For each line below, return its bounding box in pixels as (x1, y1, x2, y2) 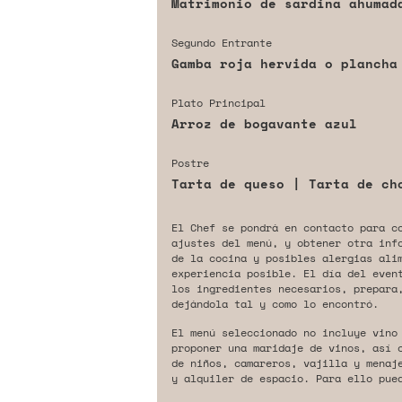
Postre (170, 155, 209, 171)
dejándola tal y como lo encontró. (170, 296, 379, 312)
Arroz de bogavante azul (170, 114, 357, 134)
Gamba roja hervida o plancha (170, 54, 398, 74)
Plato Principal (170, 95, 266, 111)
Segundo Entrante (170, 35, 272, 51)
